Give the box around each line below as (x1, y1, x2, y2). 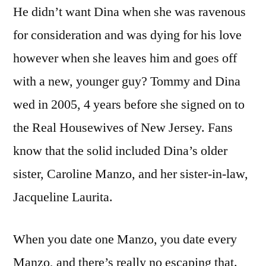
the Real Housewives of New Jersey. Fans (13, 119, 233, 136)
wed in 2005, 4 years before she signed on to (13, 96, 245, 113)
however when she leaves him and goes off (13, 49, 237, 66)
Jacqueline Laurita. (13, 188, 113, 205)
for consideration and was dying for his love (13, 26, 242, 43)
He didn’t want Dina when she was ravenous (13, 3, 246, 20)
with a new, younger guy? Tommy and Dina (13, 72, 240, 90)
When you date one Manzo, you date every (13, 230, 237, 248)
